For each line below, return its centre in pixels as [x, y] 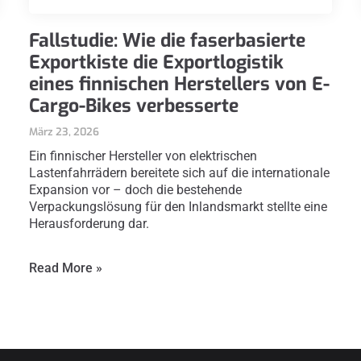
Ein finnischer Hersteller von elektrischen [143, 156]
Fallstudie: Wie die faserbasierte [167, 41]
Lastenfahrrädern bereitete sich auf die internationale [179, 173]
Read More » [65, 268]
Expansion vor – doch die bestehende [135, 190]
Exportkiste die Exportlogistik [156, 63]
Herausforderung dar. [89, 224]
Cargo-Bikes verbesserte [133, 106]
